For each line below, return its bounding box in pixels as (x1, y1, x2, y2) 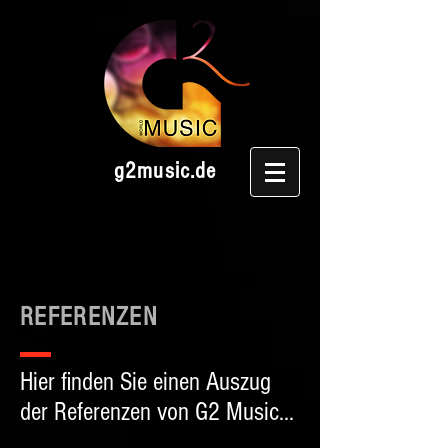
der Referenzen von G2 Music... (20, 397, 294, 427)
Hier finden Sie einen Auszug (20, 367, 271, 397)
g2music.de (114, 158, 217, 184)
